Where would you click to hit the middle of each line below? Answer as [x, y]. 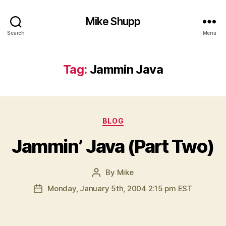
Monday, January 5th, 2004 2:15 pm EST [120, 188]
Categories [135, 119]
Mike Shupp [113, 21]
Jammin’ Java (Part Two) [113, 146]
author [108, 184]
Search [16, 33]
